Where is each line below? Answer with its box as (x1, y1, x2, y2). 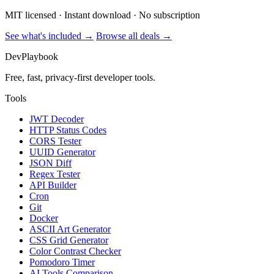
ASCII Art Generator (29, 224, 111, 235)
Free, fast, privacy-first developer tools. (5, 72, 155, 83)
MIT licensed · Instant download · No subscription (5, 10, 200, 21)
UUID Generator (29, 147, 95, 158)
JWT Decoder (29, 114, 84, 125)
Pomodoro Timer (29, 257, 95, 268)
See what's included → (5, 31, 94, 42)
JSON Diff (29, 158, 72, 169)
